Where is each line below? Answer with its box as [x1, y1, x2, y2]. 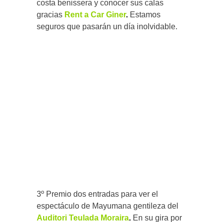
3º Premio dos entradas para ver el [37, 189, 158, 198]
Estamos [130, 10, 161, 19]
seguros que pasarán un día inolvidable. [37, 22, 177, 31]
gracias [37, 10, 64, 19]
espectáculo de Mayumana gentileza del [37, 201, 178, 210]
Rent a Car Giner [64, 10, 126, 19]
